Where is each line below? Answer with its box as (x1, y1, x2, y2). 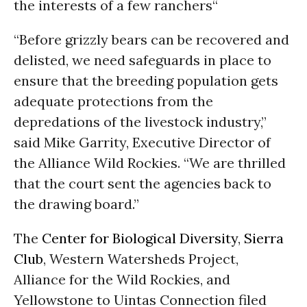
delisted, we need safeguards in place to (14, 51, 271, 69)
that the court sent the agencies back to (14, 175, 271, 192)
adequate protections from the (14, 93, 213, 110)
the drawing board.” (14, 195, 139, 212)
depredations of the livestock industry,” (14, 113, 267, 130)
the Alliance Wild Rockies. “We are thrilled (14, 154, 286, 171)
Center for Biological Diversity (42, 230, 238, 247)
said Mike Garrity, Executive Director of (14, 134, 271, 151)
